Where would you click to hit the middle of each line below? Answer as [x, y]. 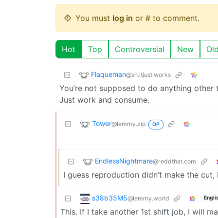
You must [94, 18]
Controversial [140, 49]
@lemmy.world [148, 198]
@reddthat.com [174, 161]
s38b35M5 [110, 198]
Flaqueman [109, 74]
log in [123, 18]
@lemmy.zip [128, 124]
